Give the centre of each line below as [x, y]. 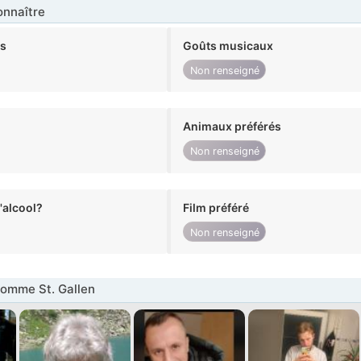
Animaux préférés [232, 127]
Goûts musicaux [228, 46]
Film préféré [216, 207]
